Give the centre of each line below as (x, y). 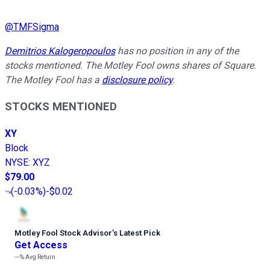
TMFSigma (36, 27)
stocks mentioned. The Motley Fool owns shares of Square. (130, 65)
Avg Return (40, 257)
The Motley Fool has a (53, 80)
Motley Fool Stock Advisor (63, 233)
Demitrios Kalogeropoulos (60, 51)
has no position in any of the (177, 51)
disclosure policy (137, 80)
